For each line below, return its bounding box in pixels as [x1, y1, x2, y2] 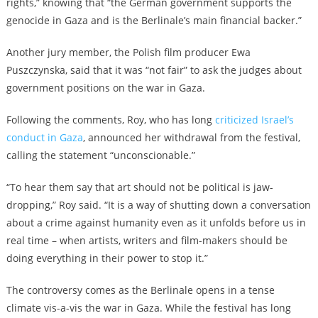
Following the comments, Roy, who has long [6, 113, 215, 127]
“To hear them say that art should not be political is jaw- [6, 180, 273, 194]
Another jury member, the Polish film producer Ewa [6, 45, 251, 60]
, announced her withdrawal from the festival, [82, 131, 300, 145]
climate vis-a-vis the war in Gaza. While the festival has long [6, 301, 291, 315]
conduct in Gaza [6, 131, 83, 145]
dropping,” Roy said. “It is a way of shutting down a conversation [6, 198, 311, 212]
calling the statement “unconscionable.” [6, 148, 195, 163]
